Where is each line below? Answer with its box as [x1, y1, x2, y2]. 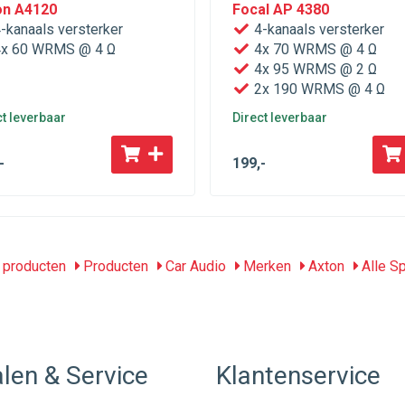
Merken [240, 258, 291, 275]
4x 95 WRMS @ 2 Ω [250, 61, 377, 78]
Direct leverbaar [232, 110, 327, 125]
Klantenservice [216, 361, 381, 391]
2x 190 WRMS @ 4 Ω [250, 80, 385, 98]
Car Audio [162, 258, 226, 275]
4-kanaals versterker [250, 21, 384, 38]
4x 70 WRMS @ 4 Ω [250, 41, 377, 58]
